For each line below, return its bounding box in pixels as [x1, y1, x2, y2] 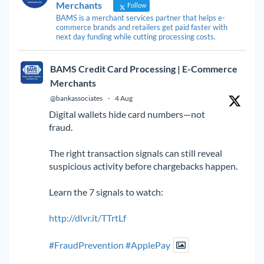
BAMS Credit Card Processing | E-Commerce [50, 62, 237, 74]
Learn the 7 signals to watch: [49, 186, 163, 197]
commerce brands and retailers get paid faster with [56, 22, 227, 32]
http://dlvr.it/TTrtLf [49, 212, 126, 223]
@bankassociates [50, 93, 103, 103]
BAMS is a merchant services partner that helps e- [56, 12, 225, 22]
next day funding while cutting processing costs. [56, 31, 216, 41]
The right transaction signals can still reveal [49, 147, 222, 159]
